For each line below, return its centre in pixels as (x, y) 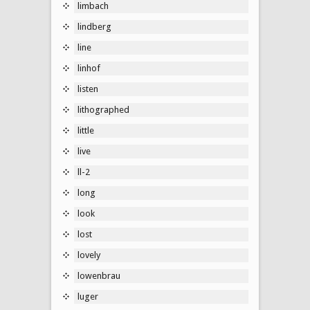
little (86, 130)
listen (88, 89)
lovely (89, 255)
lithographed (103, 109)
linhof (89, 68)
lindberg (94, 26)
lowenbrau (99, 275)
